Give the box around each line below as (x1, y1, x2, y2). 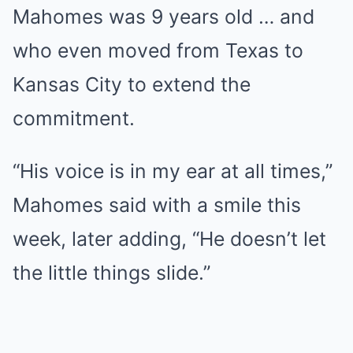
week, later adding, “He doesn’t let (13, 227, 326, 251)
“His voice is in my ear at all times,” (13, 159, 333, 183)
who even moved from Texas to (13, 39, 303, 62)
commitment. (13, 106, 135, 130)
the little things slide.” (13, 261, 210, 284)
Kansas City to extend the (13, 72, 251, 96)
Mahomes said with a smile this (13, 193, 301, 217)
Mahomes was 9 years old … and (13, 5, 314, 28)
